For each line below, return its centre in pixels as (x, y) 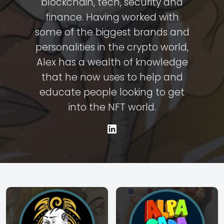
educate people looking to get (112, 92)
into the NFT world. (112, 107)
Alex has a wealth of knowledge (112, 62)
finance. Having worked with (112, 17)
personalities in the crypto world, (112, 47)
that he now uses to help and (112, 77)
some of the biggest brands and (112, 32)
